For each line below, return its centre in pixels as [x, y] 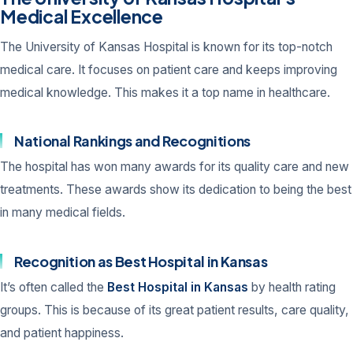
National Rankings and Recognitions [132, 141]
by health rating [292, 287]
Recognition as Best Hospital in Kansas [141, 261]
